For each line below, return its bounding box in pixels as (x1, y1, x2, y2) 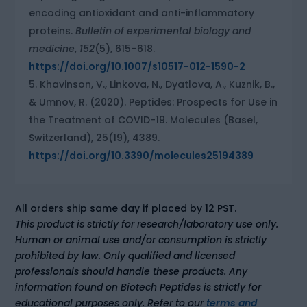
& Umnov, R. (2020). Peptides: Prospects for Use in (29, 95, 278, 109)
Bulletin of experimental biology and (75, 23, 251, 38)
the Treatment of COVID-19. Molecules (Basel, (29, 112, 258, 127)
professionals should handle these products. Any (15, 264, 248, 278)
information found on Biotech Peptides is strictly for (15, 280, 262, 294)
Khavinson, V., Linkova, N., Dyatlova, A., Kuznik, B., (40, 77, 275, 91)
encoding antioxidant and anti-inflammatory (29, 5, 255, 20)
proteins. (29, 23, 76, 38)
